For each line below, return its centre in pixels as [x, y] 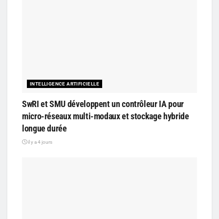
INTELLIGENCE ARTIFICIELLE [65, 84]
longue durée [44, 129]
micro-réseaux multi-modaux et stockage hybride [106, 116]
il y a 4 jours [40, 142]
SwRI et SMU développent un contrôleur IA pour [103, 104]
